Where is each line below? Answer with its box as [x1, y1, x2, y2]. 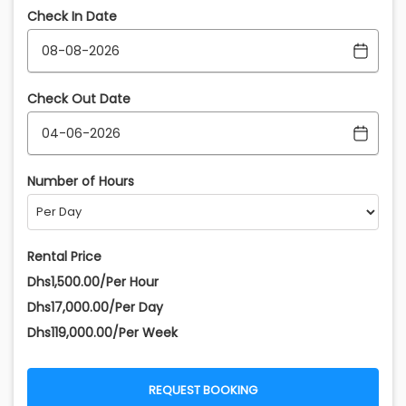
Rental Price [27, 247, 101, 266]
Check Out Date [27, 90, 130, 109]
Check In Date [27, 7, 117, 26]
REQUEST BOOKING [149, 382, 257, 400]
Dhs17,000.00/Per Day [27, 298, 163, 317]
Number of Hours [27, 172, 134, 191]
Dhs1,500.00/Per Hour [27, 273, 159, 292]
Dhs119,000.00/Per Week [27, 324, 178, 343]
